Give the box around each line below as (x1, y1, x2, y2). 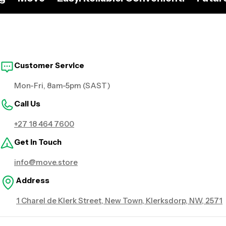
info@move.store (14, 157, 78, 167)
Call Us (14, 99, 40, 109)
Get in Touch (14, 137, 62, 147)
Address (16, 176, 49, 186)
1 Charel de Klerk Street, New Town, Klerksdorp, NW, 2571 (16, 196, 222, 206)
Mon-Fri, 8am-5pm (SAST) (14, 81, 110, 91)
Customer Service (14, 61, 84, 71)
